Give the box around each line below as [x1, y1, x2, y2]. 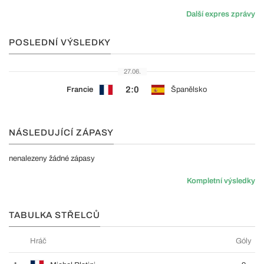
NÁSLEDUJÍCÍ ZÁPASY [9, 128, 114, 137]
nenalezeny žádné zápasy [9, 154, 95, 163]
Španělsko [171, 85, 207, 94]
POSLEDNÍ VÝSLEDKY [9, 38, 111, 47]
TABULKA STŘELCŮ [9, 210, 100, 220]
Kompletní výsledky [187, 177, 255, 185]
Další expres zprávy [186, 10, 255, 18]
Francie [67, 85, 93, 94]
